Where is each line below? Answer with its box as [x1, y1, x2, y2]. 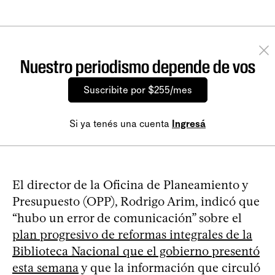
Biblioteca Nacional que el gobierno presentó [12, 243, 260, 258]
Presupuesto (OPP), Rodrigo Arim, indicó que [12, 193, 260, 209]
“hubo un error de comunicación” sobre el [12, 210, 242, 225]
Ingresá [172, 117, 206, 130]
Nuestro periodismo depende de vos [20, 55, 255, 77]
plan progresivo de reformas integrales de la [12, 227, 252, 242]
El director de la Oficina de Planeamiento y [12, 177, 248, 192]
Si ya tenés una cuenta [69, 117, 172, 130]
